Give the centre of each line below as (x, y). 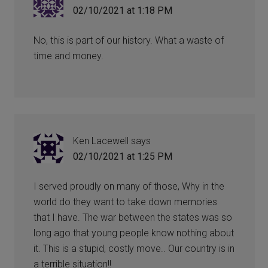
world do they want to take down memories (126, 202)
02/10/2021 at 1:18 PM (123, 10)
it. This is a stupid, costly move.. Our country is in (134, 248)
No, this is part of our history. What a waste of (129, 40)
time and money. (69, 56)
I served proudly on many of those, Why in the (129, 186)
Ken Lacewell (101, 141)
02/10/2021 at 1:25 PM (123, 156)
